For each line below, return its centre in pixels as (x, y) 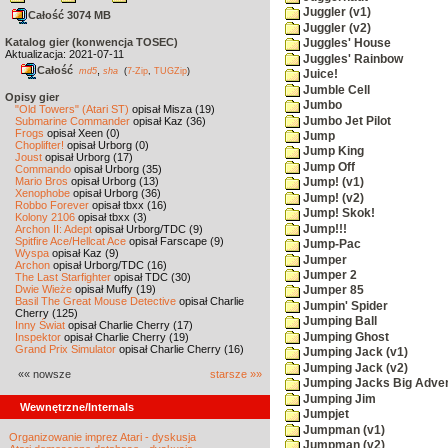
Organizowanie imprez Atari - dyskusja (102, 437)
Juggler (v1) (335, 12)
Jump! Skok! (337, 213)
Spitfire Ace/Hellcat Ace (70, 241)
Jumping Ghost (344, 336)
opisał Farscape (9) (175, 241)
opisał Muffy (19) (114, 289)
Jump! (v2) (332, 197)
